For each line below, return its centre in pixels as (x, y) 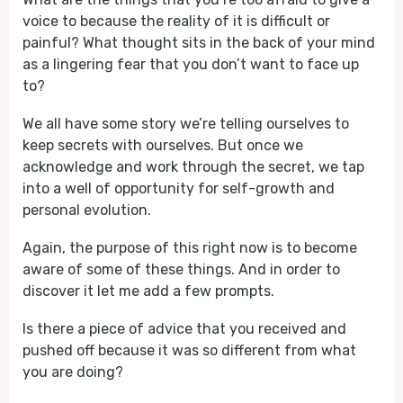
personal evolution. (87, 210)
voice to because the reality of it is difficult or (176, 21)
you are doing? (73, 372)
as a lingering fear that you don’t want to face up (191, 64)
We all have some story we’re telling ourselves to (186, 124)
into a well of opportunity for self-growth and (179, 188)
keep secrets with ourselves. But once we (163, 145)
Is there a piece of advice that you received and (184, 329)
